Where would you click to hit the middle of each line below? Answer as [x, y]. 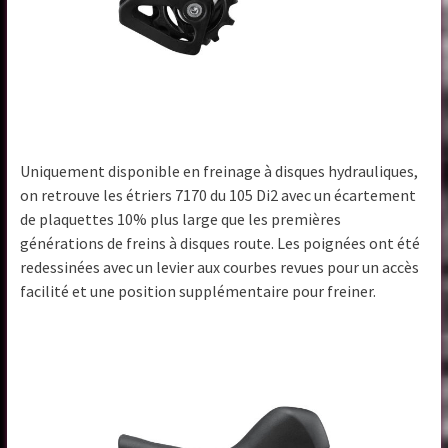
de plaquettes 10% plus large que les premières [181, 218]
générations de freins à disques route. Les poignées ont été [220, 242]
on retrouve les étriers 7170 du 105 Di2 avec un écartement [218, 194]
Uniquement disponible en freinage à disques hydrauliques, [219, 170]
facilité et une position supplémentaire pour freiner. [198, 290]
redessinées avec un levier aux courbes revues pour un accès [220, 266]
